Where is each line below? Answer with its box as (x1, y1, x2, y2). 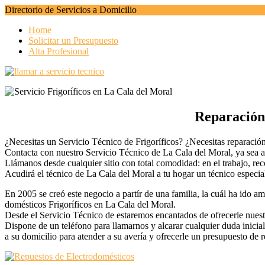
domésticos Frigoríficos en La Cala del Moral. (5, 199, 176, 209)
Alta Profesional (28, 46, 89, 56)
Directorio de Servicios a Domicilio (5, 5, 137, 15)
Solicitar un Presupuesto (28, 35, 118, 46)
